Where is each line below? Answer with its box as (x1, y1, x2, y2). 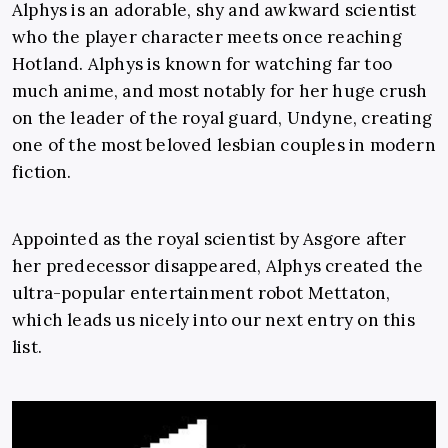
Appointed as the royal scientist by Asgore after (12, 228, 407, 251)
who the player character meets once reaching (12, 26, 402, 49)
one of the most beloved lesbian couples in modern (12, 134, 436, 157)
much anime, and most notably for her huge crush (12, 80, 428, 103)
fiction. (12, 161, 72, 184)
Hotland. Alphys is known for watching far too (12, 53, 393, 76)
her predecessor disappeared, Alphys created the (12, 255, 424, 278)
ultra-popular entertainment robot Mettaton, (12, 282, 391, 305)
